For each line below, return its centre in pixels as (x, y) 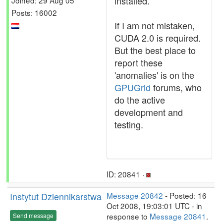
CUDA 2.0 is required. (158, 38)
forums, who (176, 87)
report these (139, 62)
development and (149, 112)
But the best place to (155, 50)
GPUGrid (133, 87)
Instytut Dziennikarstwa (56, 196)
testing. (129, 124)
